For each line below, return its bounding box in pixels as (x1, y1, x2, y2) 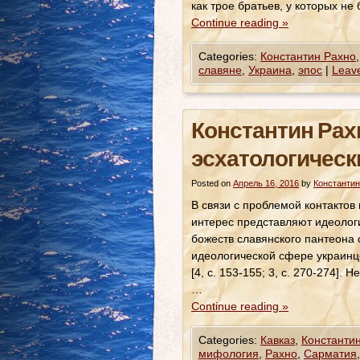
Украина (248, 63, 292, 76)
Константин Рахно (260, 50, 356, 63)
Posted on (191, 178, 231, 188)
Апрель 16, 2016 (233, 178, 299, 188)
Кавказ (260, 333, 295, 346)
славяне (198, 63, 242, 76)
